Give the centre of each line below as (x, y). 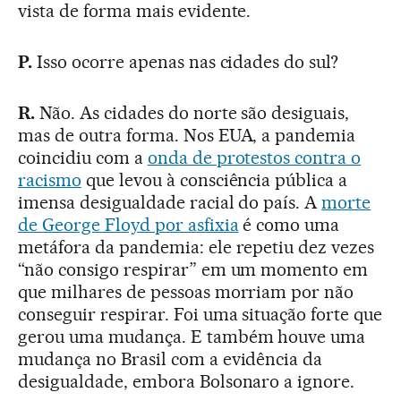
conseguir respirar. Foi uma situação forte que (200, 314)
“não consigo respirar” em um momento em (193, 269)
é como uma (289, 224)
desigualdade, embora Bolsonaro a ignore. (187, 381)
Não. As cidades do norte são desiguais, (192, 112)
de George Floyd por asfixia (128, 224)
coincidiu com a (83, 157)
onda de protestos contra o (254, 157)
